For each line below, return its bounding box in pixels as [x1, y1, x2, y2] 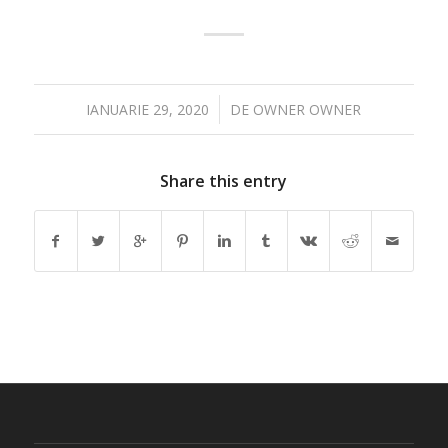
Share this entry [160, 170, 288, 192]
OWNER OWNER [253, 100, 362, 119]
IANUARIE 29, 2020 [86, 100, 210, 119]
